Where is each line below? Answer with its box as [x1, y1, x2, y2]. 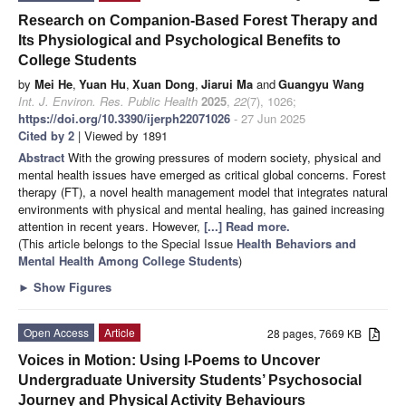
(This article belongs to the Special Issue [18, 234, 237, 252]
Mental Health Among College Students [18, 251, 238, 269]
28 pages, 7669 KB [267, 324, 370, 341]
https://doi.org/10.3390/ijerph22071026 [18, 109, 230, 127]
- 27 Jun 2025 [230, 109, 305, 127]
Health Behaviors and [237, 234, 356, 252]
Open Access [24, 324, 89, 340]
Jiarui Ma [201, 74, 253, 92]
